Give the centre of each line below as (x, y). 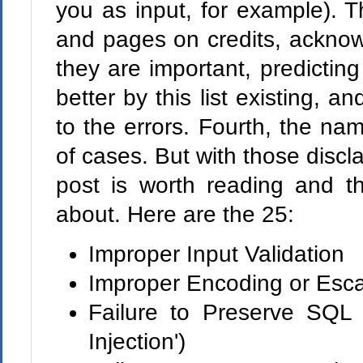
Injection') (137, 342)
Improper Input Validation (216, 254)
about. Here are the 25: (175, 214)
